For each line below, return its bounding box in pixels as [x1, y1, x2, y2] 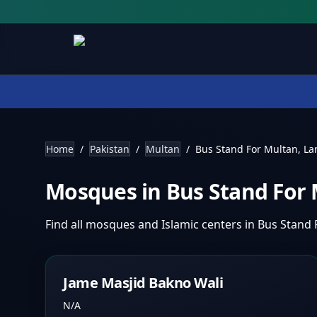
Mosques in [45, 177, 166, 206]
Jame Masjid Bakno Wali [63, 273, 223, 292]
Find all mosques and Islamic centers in [45, 217, 258, 232]
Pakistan [90, 142, 129, 156]
